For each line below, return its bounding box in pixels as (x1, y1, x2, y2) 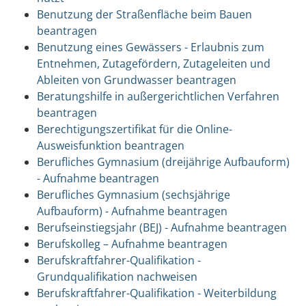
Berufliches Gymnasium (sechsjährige (36, 186, 230, 202)
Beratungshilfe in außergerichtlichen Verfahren (36, 88, 279, 104)
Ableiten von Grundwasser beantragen (36, 72, 236, 87)
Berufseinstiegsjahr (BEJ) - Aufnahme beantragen (36, 219, 287, 235)
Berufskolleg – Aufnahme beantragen (36, 236, 227, 251)
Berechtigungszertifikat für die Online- (36, 121, 232, 137)
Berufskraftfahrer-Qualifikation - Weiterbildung (36, 285, 277, 301)
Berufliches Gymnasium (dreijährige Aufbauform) (36, 154, 290, 169)
